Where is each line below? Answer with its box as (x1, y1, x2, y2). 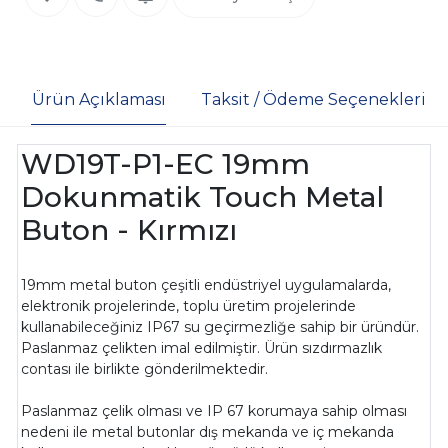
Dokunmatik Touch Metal (21, 180, 385, 215)
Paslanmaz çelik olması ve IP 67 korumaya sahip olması (21, 402, 408, 421)
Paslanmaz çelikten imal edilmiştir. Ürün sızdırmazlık (21, 339, 383, 358)
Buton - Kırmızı (21, 213, 238, 248)
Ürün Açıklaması (31, 89, 166, 109)
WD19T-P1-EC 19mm (21, 147, 311, 182)
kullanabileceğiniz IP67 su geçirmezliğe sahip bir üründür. (21, 318, 420, 337)
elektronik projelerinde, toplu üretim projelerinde (21, 297, 357, 316)
